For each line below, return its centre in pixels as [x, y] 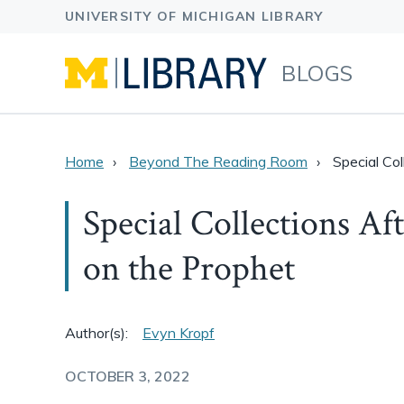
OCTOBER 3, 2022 [128, 376]
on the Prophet [189, 269]
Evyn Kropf [179, 333]
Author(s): [96, 333]
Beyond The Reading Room [218, 161]
